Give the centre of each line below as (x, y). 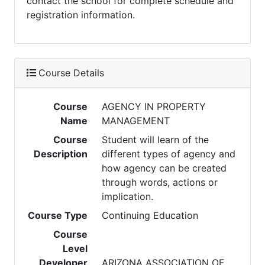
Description (61, 154)
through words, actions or (160, 182)
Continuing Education (150, 215)
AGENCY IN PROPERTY (154, 106)
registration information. (81, 15)
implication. (128, 196)
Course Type (58, 215)
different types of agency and (169, 154)
